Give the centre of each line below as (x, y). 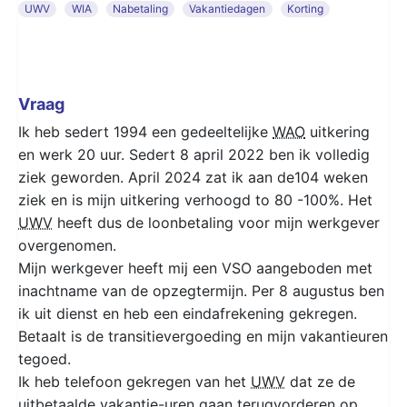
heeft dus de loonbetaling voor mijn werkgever (216, 222)
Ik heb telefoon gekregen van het (134, 381)
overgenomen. (67, 245)
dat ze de (320, 381)
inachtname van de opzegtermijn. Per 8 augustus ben (201, 290)
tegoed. (45, 358)
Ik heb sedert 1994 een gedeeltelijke (145, 131)
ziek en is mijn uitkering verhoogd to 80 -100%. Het (195, 199)
